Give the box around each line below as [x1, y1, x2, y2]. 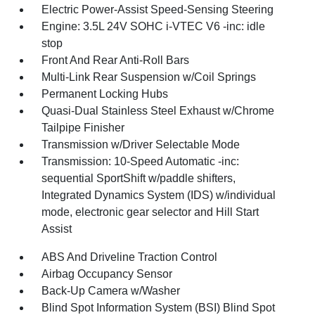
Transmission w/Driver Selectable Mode [41, 139, 240, 150]
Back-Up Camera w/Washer [41, 285, 181, 297]
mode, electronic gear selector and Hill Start [41, 206, 259, 218]
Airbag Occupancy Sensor [41, 268, 173, 280]
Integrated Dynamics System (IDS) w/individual [41, 189, 276, 201]
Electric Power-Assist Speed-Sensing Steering [41, 4, 274, 15]
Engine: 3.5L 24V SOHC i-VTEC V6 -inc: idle [41, 20, 266, 32]
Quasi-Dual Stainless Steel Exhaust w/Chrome [41, 105, 275, 117]
